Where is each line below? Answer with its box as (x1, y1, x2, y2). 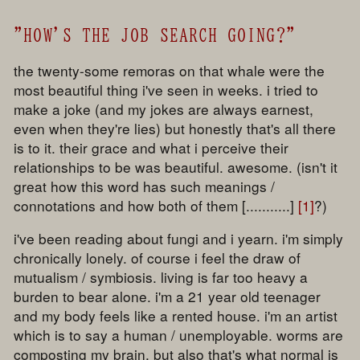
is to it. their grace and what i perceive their (14, 137, 289, 157)
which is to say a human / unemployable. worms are (14, 325, 344, 346)
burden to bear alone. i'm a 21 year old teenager (14, 286, 321, 307)
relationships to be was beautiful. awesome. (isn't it (14, 156, 338, 177)
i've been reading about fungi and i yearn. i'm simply (14, 228, 344, 249)
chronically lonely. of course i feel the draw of (14, 247, 301, 268)
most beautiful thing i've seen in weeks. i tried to (14, 79, 319, 100)
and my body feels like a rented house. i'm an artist (14, 305, 338, 326)
